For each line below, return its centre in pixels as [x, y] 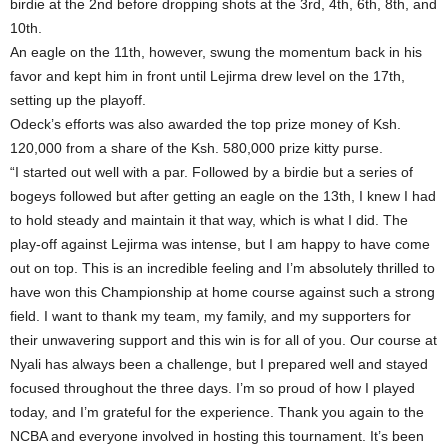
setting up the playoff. [78, 100]
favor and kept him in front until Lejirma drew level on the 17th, [207, 76]
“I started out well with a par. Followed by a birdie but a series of [211, 172]
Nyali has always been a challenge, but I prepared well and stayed [219, 364]
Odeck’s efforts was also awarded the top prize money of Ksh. [205, 124]
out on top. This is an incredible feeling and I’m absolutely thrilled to [222, 268]
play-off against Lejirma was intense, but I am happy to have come [220, 244]
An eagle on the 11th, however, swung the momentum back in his [216, 52]
